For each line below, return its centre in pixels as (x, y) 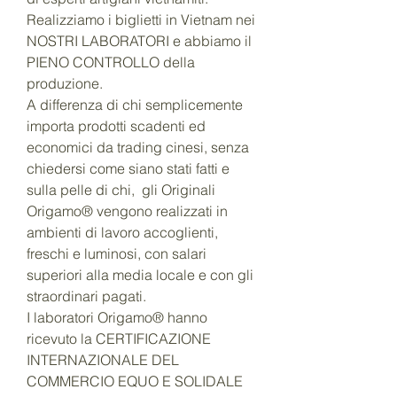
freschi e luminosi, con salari (117, 254)
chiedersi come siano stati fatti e (128, 169)
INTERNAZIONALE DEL (103, 360)
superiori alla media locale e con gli (140, 275)
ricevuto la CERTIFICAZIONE (119, 339)
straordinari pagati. (86, 296)
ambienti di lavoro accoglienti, (122, 233)
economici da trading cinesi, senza (138, 148)
